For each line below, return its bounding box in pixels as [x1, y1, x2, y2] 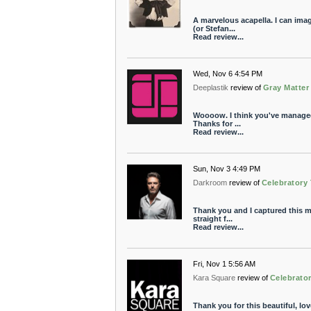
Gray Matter [262, 83, 310, 92]
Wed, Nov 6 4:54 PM [192, 69, 262, 78]
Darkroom [192, 178, 227, 187]
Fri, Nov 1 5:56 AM [192, 260, 255, 268]
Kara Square [192, 274, 235, 282]
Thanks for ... [192, 119, 241, 128]
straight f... [192, 215, 233, 223]
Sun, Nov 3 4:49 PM [192, 165, 260, 173]
